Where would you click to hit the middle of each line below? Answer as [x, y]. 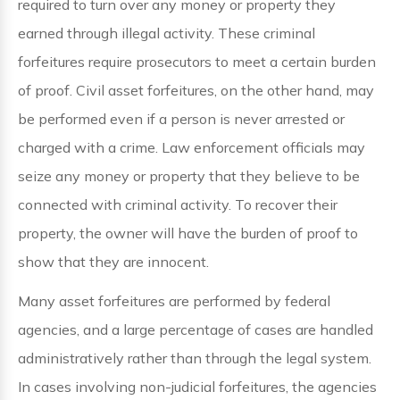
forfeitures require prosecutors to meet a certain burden [197, 62]
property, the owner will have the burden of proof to [188, 233]
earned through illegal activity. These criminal [167, 33]
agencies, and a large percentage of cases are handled [196, 329]
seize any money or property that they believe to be [189, 176]
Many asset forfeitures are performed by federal [174, 301]
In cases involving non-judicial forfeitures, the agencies [197, 387]
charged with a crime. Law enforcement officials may [192, 147]
